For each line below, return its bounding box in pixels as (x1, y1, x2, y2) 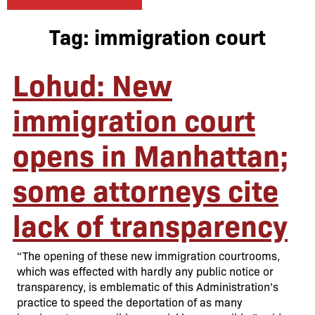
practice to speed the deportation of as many (17, 295, 243, 309)
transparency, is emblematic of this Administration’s (17, 279, 278, 294)
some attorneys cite (13, 169, 278, 210)
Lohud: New (13, 63, 172, 104)
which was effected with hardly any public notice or (17, 264, 274, 278)
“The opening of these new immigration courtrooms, (17, 248, 280, 263)
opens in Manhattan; (13, 134, 288, 174)
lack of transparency (13, 204, 288, 245)
